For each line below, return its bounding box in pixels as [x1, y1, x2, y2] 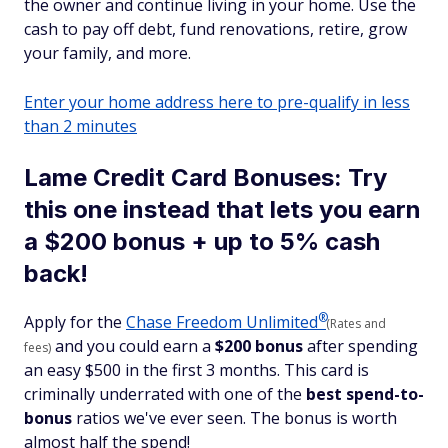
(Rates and [326, 315, 386, 332]
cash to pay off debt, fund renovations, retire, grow [24, 18, 407, 40]
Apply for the [24, 311, 126, 333]
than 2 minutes [24, 115, 137, 137]
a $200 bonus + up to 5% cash [24, 227, 380, 256]
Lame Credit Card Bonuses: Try [24, 163, 387, 192]
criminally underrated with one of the [24, 383, 302, 405]
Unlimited [246, 311, 318, 333]
